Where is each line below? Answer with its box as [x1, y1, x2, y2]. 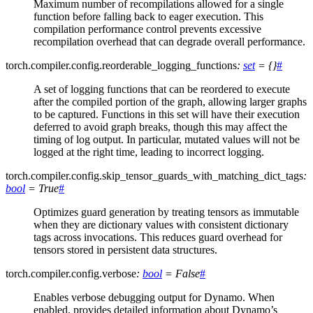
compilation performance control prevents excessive [34, 23, 261, 36]
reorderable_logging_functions [102, 59, 237, 72]
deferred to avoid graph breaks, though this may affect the [34, 121, 287, 133]
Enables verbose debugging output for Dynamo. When [34, 291, 275, 304]
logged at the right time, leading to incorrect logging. [34, 146, 264, 159]
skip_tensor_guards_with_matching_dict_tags [102, 170, 303, 182]
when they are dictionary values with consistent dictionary [34, 219, 289, 231]
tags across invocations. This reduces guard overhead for [34, 231, 282, 244]
